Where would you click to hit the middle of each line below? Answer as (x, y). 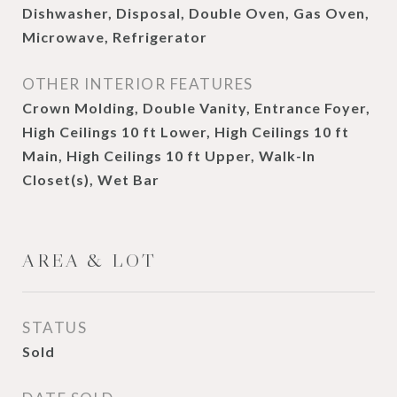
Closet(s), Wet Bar (91, 179)
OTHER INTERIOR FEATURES (138, 84)
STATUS (54, 327)
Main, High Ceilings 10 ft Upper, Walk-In (169, 156)
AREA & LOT (90, 261)
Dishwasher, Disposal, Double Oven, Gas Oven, (196, 13)
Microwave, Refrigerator (115, 37)
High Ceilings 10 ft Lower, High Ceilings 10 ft (186, 132)
